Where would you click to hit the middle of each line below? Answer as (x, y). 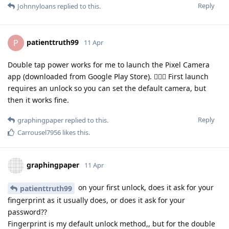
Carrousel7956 (39, 132)
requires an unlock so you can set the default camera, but (107, 88)
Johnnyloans (37, 6)
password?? (27, 212)
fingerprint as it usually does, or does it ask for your (96, 200)
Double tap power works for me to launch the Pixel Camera (109, 64)
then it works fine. (38, 100)
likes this (75, 132)
